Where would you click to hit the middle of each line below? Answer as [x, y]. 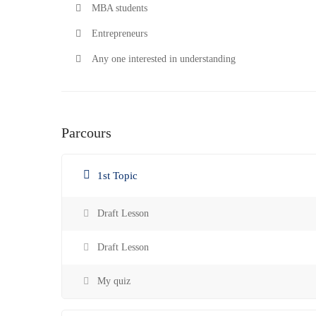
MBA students [120, 8]
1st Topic [117, 176]
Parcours [86, 133]
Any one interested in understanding [164, 59]
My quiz [114, 281]
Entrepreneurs [120, 34]
